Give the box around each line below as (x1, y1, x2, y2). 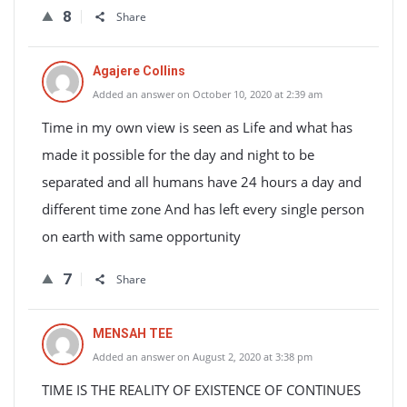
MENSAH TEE (93, 326, 173, 341)
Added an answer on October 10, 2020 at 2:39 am (93, 87, 323, 101)
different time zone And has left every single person (42, 200, 364, 218)
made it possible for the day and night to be (42, 145, 314, 164)
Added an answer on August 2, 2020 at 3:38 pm (93, 350, 313, 363)
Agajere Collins (93, 64, 185, 78)
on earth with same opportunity (42, 227, 241, 245)
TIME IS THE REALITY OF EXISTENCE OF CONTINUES (42, 381, 361, 399)
